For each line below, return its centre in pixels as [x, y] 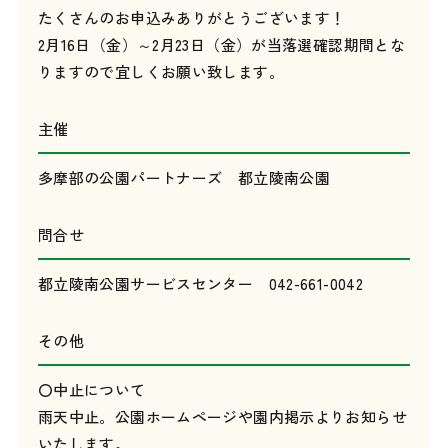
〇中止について [91, 389]
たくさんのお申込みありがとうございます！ [191, 17]
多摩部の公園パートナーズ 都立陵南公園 [184, 177]
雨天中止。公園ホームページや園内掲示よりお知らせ [222, 416]
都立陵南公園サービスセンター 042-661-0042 [200, 283]
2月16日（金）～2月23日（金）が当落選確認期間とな [221, 44]
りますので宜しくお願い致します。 [160, 71]
